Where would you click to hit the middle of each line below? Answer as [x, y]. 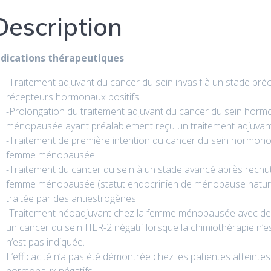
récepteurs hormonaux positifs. [73, 97]
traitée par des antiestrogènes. [72, 199]
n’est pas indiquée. [45, 242]
